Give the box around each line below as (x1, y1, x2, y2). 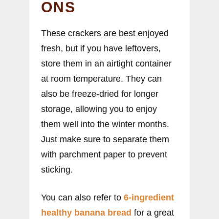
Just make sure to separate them (41, 134, 169, 145)
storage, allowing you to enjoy (41, 104, 157, 114)
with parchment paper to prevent (41, 150, 167, 160)
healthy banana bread (41, 208, 131, 218)
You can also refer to (41, 193, 124, 203)
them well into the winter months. (41, 119, 169, 130)
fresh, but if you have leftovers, (41, 44, 161, 54)
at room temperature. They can (41, 74, 162, 84)
